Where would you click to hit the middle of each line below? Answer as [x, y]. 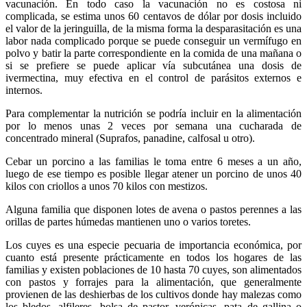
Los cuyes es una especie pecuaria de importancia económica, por [153, 245]
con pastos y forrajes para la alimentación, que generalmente [153, 282]
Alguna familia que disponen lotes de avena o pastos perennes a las [153, 210]
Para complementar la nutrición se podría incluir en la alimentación [153, 114]
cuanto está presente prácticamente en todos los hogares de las [153, 258]
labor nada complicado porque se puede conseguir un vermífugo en [153, 41]
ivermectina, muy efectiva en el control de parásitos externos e [153, 78]
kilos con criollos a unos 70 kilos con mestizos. [107, 186]
